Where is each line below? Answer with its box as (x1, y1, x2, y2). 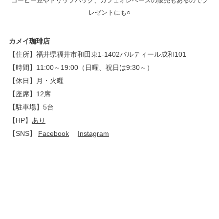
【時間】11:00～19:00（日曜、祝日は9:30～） (8, 63, 153, 71)
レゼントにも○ (88, 8, 131, 16)
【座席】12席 (8, 89, 51, 98)
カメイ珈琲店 (8, 37, 50, 45)
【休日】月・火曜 (8, 76, 64, 85)
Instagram (77, 129, 109, 137)
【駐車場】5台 (8, 103, 54, 111)
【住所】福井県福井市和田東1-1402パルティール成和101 (8, 50, 186, 58)
